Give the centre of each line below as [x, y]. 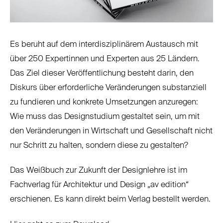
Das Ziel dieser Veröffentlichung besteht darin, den [102, 73]
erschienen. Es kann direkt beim [69, 200]
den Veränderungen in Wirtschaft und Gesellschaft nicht [111, 131]
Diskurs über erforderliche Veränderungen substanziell [108, 88]
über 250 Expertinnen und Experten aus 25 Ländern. [105, 59]
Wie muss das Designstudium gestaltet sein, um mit [105, 116]
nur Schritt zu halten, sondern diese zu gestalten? [99, 145]
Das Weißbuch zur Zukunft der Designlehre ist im [99, 171]
